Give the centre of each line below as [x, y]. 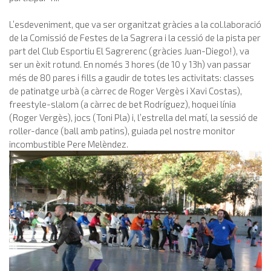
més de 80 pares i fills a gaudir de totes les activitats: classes [132, 77]
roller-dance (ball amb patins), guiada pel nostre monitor [122, 130]
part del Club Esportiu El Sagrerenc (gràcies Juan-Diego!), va [129, 51]
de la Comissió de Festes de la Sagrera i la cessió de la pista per [135, 37]
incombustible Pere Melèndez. [69, 144]
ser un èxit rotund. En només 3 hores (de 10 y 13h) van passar [130, 64]
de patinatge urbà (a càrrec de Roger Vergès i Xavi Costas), [126, 90]
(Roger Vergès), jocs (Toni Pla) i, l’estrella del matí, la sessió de [133, 117]
